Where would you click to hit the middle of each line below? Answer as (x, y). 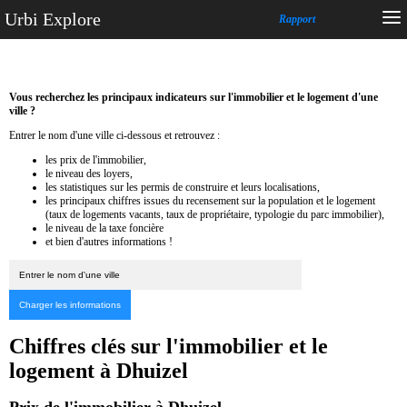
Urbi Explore (53, 19)
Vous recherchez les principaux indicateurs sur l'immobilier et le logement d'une (194, 97)
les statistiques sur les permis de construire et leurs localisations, (183, 187)
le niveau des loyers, (89, 173)
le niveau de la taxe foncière (104, 228)
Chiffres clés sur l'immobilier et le (169, 346)
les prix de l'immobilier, (96, 159)
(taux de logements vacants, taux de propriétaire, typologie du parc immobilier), (215, 214)
